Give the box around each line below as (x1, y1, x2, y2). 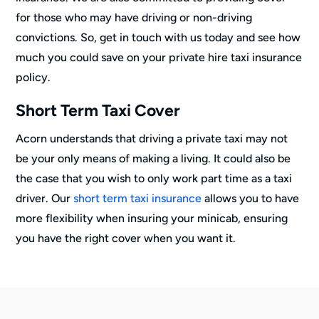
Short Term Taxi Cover (16, 100, 181, 120)
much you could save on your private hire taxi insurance (16, 50, 303, 64)
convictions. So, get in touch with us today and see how (16, 30, 301, 44)
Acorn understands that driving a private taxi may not (16, 131, 288, 145)
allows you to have (202, 191, 300, 205)
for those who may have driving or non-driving (16, 10, 253, 24)
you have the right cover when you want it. (16, 231, 236, 245)
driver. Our (16, 191, 74, 205)
